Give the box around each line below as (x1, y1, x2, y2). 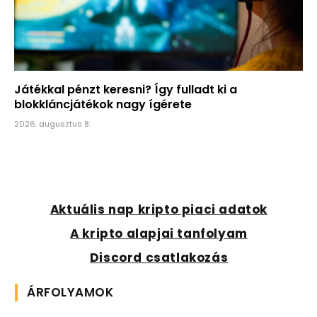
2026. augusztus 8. (14, 117, 91, 129)
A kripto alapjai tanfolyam (70, 224, 248, 242)
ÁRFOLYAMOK (27, 283, 114, 301)
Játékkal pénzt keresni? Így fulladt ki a (14, 81, 237, 98)
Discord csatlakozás (89, 248, 229, 266)
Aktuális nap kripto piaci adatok (50, 200, 268, 218)
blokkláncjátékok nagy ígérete (14, 96, 192, 113)
